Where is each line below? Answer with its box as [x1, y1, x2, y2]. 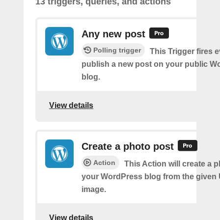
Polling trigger [93, 46, 141, 55]
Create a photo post [82, 141, 174, 152]
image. [82, 185, 106, 194]
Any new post [82, 28, 145, 39]
